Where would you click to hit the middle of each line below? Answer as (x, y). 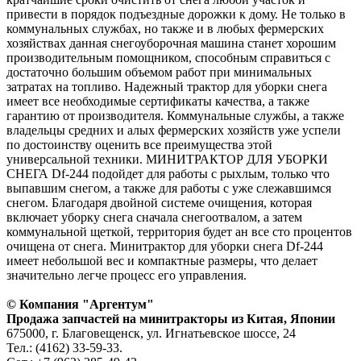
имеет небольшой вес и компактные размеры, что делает (162, 261)
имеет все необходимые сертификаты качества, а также (158, 102)
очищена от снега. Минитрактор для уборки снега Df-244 (165, 247)
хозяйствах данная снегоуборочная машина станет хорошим (171, 44)
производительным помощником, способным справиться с (168, 58)
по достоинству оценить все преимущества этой (139, 145)
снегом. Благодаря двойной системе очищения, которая (159, 203)
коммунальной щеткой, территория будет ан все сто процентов (179, 232)
